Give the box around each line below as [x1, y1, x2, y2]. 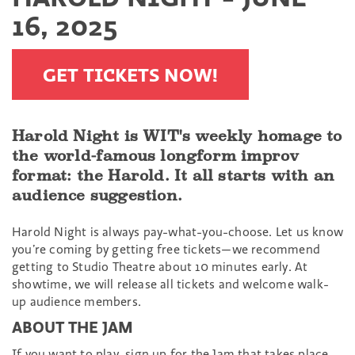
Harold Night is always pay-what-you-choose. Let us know [12, 223, 344, 239]
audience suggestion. [12, 187, 182, 204]
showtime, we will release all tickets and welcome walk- [12, 276, 330, 292]
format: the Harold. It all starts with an [12, 167, 335, 184]
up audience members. [12, 293, 141, 309]
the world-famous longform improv [12, 147, 300, 164]
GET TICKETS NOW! [43, 63, 218, 86]
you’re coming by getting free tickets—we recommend [12, 241, 321, 257]
